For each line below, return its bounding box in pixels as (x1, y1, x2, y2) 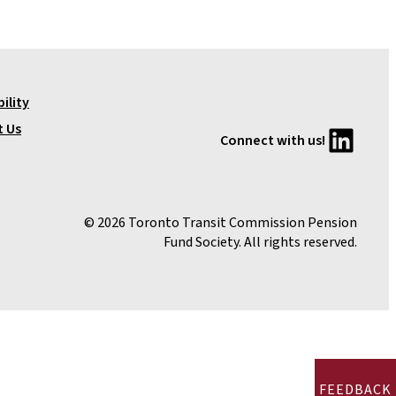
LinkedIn (324, 116, 342, 162)
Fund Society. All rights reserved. (164, 232, 357, 253)
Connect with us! (220, 131, 325, 151)
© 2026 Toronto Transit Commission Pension (84, 213, 357, 233)
